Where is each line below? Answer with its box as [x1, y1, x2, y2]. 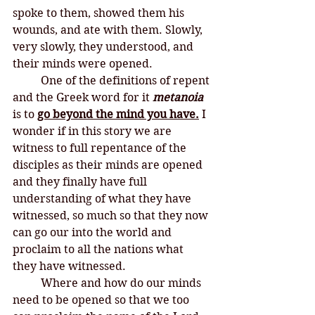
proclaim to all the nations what [13, 243, 186, 256]
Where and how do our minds [41, 276, 204, 290]
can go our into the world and [13, 226, 174, 239]
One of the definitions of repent [41, 74, 212, 87]
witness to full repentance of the [13, 141, 189, 155]
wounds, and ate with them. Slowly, [13, 23, 205, 37]
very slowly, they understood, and [13, 40, 196, 53]
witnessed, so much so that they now [13, 209, 211, 222]
